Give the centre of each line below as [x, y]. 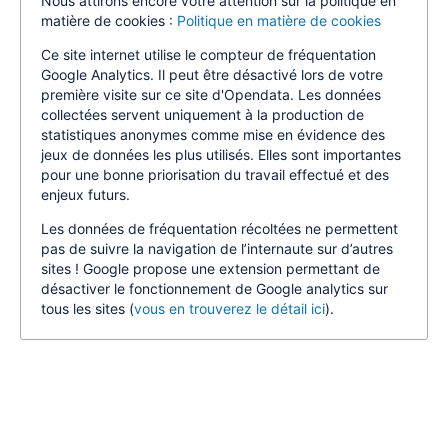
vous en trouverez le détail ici [229, 308]
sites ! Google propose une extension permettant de [210, 268]
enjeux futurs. [85, 194]
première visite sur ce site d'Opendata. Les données [211, 94]
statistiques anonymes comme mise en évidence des [213, 134]
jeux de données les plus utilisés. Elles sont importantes [221, 154]
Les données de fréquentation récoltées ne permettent [219, 228]
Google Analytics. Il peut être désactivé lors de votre [212, 74]
